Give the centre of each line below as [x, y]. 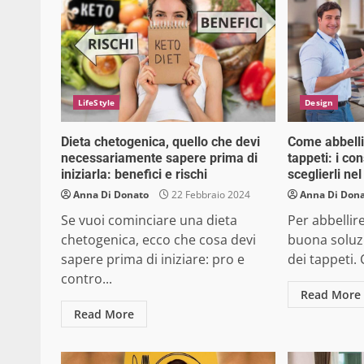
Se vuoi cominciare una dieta [149, 221]
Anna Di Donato [111, 195]
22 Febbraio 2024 [210, 195]
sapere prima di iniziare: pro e [153, 260]
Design [319, 103]
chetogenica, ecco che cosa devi [158, 240]
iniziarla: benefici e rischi [134, 175]
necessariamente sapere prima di [159, 158]
